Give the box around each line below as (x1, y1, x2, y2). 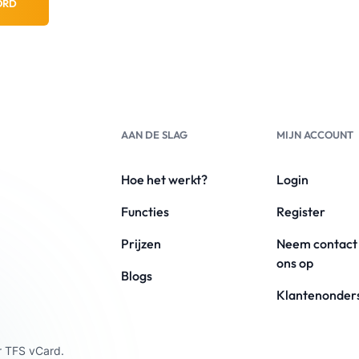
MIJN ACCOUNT (276, 128, 354, 141)
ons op (276, 255, 314, 271)
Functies (120, 204, 169, 220)
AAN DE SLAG (120, 128, 188, 141)
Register (276, 204, 326, 220)
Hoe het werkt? (120, 171, 208, 188)
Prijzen (120, 236, 161, 252)
